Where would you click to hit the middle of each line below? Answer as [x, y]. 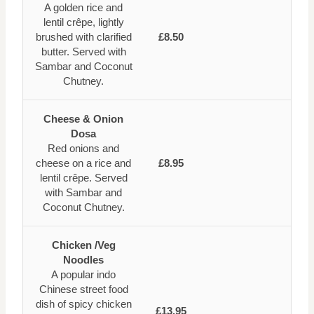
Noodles [83, 260]
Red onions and [83, 149]
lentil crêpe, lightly [83, 22]
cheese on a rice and [83, 163]
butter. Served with [83, 52]
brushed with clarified [83, 37]
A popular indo [83, 275]
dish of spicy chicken [83, 304]
